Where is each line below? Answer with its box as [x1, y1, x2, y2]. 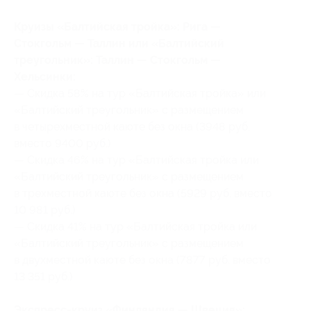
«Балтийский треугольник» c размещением [14, 103, 244, 117]
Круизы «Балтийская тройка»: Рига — [14, 19, 221, 33]
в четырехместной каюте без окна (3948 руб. [14, 119, 250, 133]
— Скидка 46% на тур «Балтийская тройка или [14, 153, 259, 167]
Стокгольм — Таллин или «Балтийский [14, 36, 224, 50]
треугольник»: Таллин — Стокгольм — [14, 53, 221, 67]
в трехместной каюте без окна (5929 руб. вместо [14, 186, 272, 200]
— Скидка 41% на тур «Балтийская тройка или [14, 219, 257, 233]
